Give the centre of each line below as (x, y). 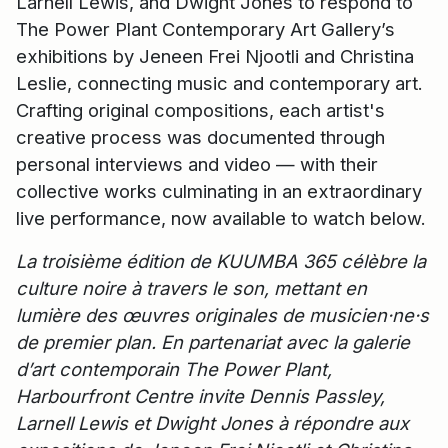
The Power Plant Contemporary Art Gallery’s (205, 29)
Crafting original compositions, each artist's (200, 110)
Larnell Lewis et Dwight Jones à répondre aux (212, 423)
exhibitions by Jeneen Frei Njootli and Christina (215, 56)
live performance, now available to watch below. (221, 218)
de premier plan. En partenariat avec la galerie (213, 342)
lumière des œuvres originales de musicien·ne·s (222, 315)
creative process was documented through (200, 137)
